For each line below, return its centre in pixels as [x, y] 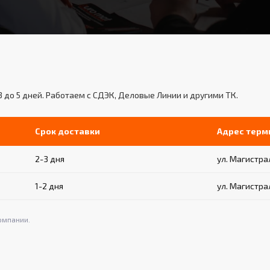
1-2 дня [49, 186]
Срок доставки [67, 131]
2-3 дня [50, 159]
